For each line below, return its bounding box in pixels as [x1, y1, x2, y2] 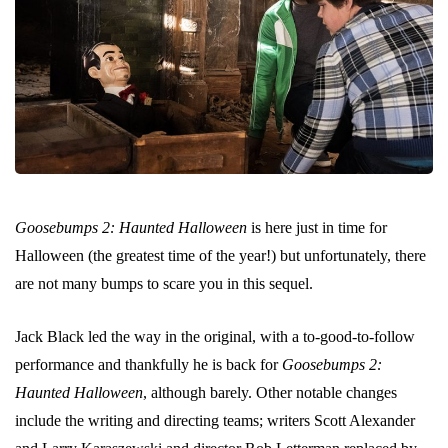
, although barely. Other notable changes [143, 383, 397, 401]
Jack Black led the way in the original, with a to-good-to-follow [15, 327, 415, 345]
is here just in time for [247, 218, 387, 236]
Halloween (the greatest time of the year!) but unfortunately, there [15, 246, 426, 264]
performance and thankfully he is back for [15, 355, 282, 373]
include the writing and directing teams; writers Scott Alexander [15, 411, 415, 429]
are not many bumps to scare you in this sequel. [15, 274, 313, 292]
